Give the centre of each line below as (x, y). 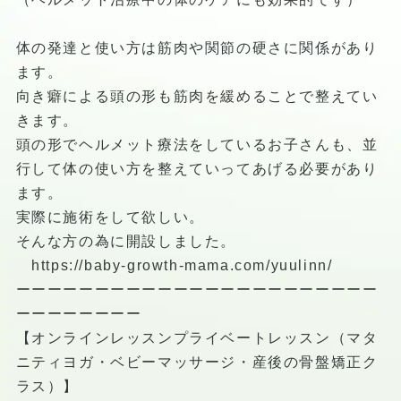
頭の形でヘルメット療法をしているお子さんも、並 (197, 144)
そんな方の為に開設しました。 (126, 241)
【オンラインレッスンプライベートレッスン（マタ (197, 337)
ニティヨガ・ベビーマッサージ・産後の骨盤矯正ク (197, 362)
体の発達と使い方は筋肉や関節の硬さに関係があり (197, 47)
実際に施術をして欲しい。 (110, 217)
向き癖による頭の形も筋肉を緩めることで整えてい (197, 96)
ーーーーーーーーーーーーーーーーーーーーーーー (197, 289)
